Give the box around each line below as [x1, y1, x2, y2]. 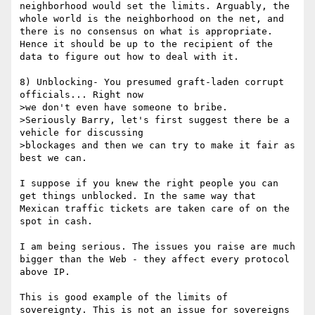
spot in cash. [20, 216, 93, 227]
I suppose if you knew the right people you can [20, 178, 278, 189]
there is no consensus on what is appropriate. [20, 26, 273, 37]
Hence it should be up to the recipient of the [20, 39, 273, 50]
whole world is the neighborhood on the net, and [20, 13, 284, 25]
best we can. [20, 153, 87, 164]
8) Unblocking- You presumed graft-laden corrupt [20, 77, 284, 88]
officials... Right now [20, 89, 143, 101]
